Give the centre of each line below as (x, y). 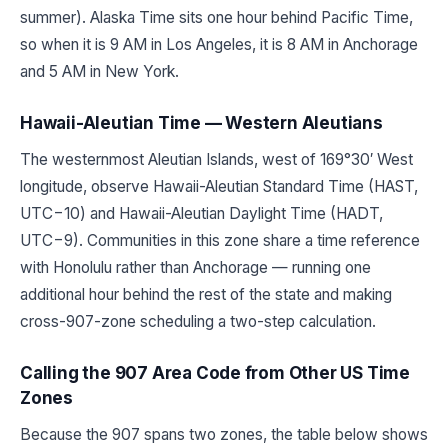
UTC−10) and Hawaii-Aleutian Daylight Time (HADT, (201, 214)
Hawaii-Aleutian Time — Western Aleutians (201, 123)
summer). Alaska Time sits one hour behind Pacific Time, (216, 18)
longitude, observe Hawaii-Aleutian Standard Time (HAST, (219, 187)
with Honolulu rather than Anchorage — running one (195, 268)
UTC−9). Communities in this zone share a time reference (220, 241)
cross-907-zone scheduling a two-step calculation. (198, 322)
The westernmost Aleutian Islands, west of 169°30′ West (216, 160)
